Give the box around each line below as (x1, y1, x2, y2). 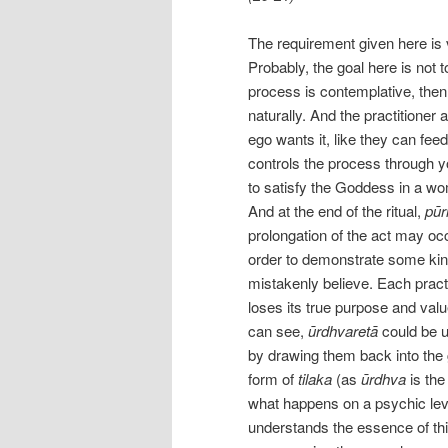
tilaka (298, 368, 332, 390)
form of (248, 368, 298, 390)
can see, (248, 320, 308, 342)
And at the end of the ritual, (248, 200, 425, 222)
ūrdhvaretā (308, 320, 378, 342)
